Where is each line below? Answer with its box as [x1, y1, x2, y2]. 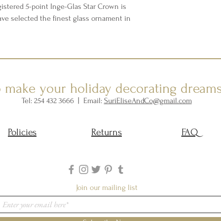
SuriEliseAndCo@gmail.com [104, 96, 192, 106]
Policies [8, 127, 37, 138]
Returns [91, 127, 122, 138]
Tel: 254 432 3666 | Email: [21, 96, 104, 106]
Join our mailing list [75, 183, 138, 192]
